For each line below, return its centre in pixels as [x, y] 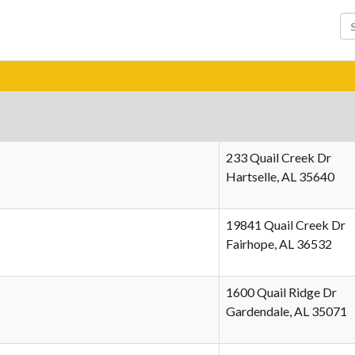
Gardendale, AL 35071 [286, 311]
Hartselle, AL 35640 [280, 176]
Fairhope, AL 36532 [279, 244]
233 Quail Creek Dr [279, 157]
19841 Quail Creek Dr [286, 225]
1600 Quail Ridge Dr [281, 292]
